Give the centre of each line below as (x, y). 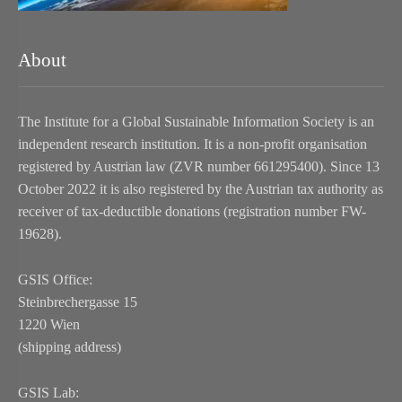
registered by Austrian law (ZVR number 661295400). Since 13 (199, 167)
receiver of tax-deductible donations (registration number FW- (192, 212)
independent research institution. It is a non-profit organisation (192, 144)
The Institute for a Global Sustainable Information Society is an (196, 122)
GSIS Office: (55, 280)
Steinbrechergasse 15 (78, 302)
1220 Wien (49, 325)
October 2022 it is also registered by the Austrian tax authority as (201, 189)
